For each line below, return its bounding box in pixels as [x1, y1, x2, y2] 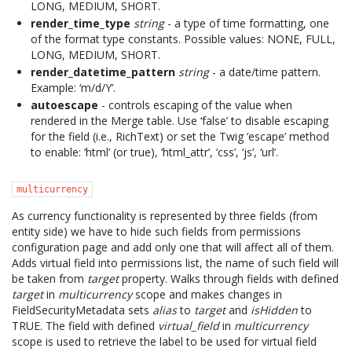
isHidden [251, 302, 298, 317]
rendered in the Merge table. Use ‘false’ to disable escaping [31, 113, 328, 128]
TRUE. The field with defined [12, 318, 158, 333]
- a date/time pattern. [209, 64, 321, 79]
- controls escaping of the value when [98, 97, 292, 112]
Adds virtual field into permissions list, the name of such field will [12, 255, 339, 270]
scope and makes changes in [132, 287, 282, 302]
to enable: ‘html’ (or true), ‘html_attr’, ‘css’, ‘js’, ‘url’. [31, 145, 278, 159]
